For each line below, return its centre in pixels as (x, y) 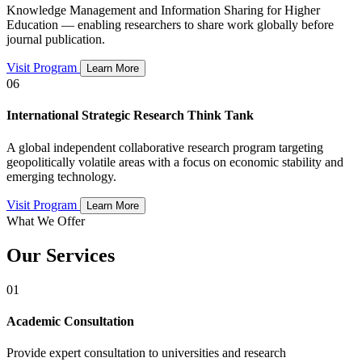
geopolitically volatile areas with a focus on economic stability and (175, 162)
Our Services (61, 255)
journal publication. (56, 40)
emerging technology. (61, 176)
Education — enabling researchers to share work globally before (170, 25)
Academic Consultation (70, 321)
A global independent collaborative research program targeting (165, 147)
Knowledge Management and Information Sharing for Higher (163, 11)
